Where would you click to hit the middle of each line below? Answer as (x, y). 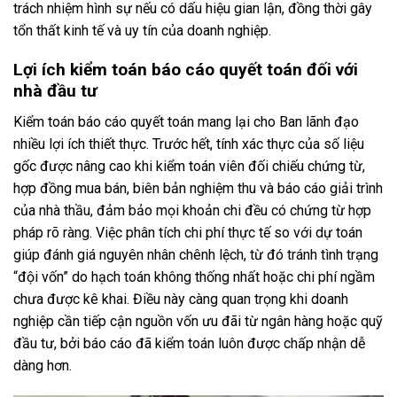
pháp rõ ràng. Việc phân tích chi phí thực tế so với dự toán (188, 233)
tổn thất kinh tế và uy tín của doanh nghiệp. (142, 30)
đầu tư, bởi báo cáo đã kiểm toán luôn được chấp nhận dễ (189, 344)
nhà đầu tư (55, 91)
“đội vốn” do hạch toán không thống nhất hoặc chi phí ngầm (194, 277)
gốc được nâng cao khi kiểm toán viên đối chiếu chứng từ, (189, 167)
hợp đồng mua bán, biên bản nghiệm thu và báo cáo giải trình (198, 189)
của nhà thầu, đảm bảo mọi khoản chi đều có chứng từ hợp (192, 211)
